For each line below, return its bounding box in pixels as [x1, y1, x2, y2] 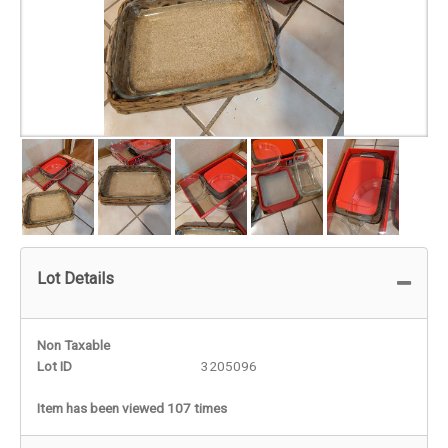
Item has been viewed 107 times [37, 399, 227, 416]
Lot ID [37, 357, 72, 374]
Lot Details [37, 268, 114, 288]
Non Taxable [37, 336, 110, 353]
